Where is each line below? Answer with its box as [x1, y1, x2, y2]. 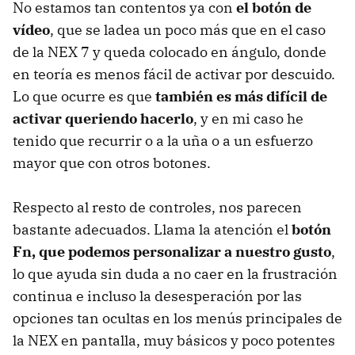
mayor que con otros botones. [13, 154, 211, 173]
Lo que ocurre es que [13, 87, 155, 106]
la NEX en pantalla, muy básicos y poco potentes [13, 331, 335, 350]
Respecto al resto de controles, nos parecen [13, 198, 302, 217]
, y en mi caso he [193, 109, 303, 128]
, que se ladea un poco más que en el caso [50, 21, 326, 40]
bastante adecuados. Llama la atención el [13, 220, 292, 239]
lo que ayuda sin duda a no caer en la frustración [13, 265, 338, 284]
